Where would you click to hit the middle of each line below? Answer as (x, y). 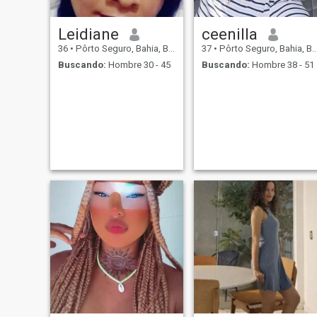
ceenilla (229, 34)
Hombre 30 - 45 (138, 64)
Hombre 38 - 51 (282, 64)
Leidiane (88, 34)
